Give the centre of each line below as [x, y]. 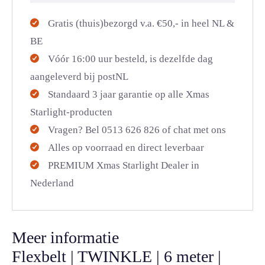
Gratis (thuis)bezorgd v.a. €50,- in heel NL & [141, 23]
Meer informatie [65, 237]
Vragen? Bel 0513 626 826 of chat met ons [137, 130]
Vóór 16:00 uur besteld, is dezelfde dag [130, 59]
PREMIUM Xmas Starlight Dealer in [124, 165]
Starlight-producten [71, 112]
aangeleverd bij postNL [79, 77]
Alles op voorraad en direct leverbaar [126, 148]
